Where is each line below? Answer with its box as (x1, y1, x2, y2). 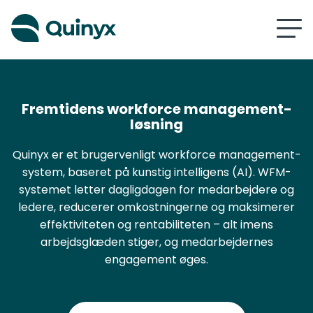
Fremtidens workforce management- (21, 99, 292, 119)
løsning (130, 115, 183, 134)
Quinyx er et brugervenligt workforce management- (12, 147, 301, 163)
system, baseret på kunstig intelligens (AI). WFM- (22, 164, 291, 180)
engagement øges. (105, 252, 208, 268)
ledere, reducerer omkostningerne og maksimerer (18, 199, 295, 215)
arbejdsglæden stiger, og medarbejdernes (40, 234, 273, 250)
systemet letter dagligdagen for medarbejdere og (19, 182, 294, 198)
